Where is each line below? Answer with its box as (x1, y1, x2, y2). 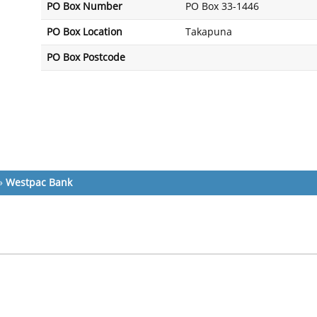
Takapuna (185, 26, 232, 38)
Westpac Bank (6, 177, 72, 189)
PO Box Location (47, 26, 122, 38)
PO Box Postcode (47, 52, 125, 64)
